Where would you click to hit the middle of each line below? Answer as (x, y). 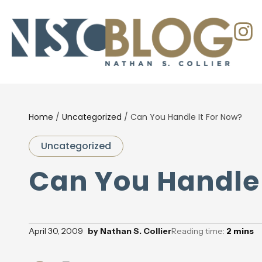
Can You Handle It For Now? (186, 117)
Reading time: (199, 231)
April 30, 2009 (56, 231)
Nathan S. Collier (135, 231)
